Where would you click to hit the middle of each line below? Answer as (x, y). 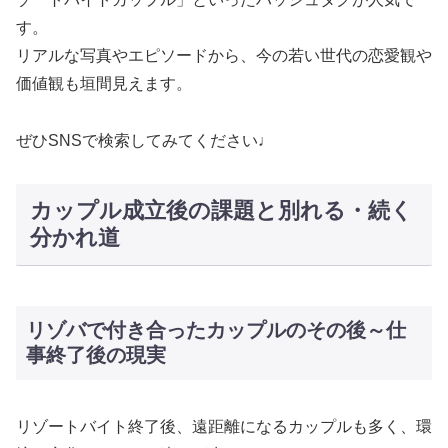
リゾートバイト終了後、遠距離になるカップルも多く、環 (224, 426)
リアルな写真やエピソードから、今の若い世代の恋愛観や (224, 56)
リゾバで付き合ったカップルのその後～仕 (216, 330)
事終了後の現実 (96, 355)
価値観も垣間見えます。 (104, 84)
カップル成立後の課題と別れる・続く (221, 211)
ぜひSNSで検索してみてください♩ (145, 140)
